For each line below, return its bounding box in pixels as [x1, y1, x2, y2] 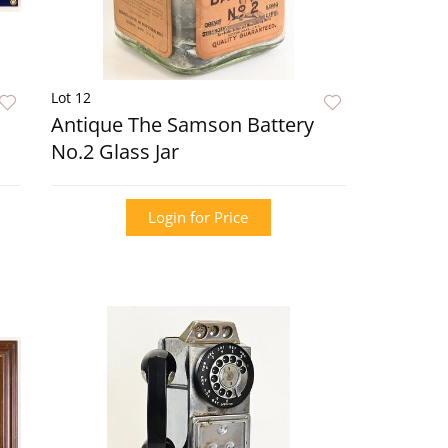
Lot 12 [50, 88, 91, 107]
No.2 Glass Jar [50, 138, 179, 165]
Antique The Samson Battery [50, 111, 314, 138]
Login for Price [148, 207, 249, 227]
